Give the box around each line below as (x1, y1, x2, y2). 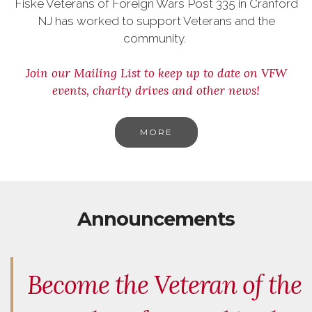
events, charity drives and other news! (52, 82, 260, 98)
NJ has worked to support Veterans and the (37, 13, 275, 28)
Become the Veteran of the (27, 268, 302, 301)
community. (123, 31, 189, 45)
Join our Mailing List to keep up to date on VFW (25, 65, 287, 81)
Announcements (77, 207, 235, 231)
